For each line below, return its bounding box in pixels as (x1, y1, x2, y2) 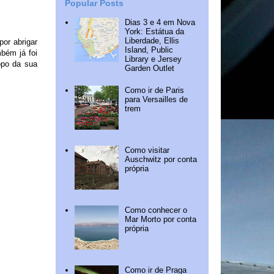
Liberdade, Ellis (125, 36, 180, 46)
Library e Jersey (125, 54, 182, 64)
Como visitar (125, 146, 170, 155)
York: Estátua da (125, 27, 185, 37)
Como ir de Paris (125, 85, 185, 95)
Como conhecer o (125, 206, 188, 215)
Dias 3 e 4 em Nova (125, 18, 196, 28)
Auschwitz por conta (125, 155, 198, 165)
